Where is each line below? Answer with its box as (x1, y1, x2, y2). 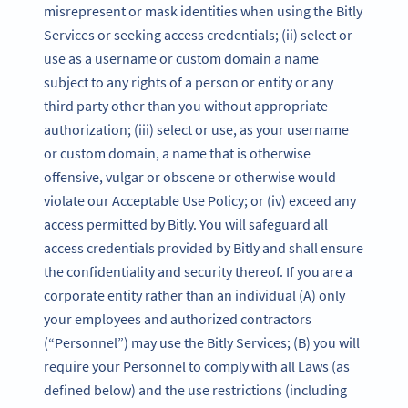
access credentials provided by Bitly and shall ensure (44, 238, 363, 257)
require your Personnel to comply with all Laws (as (44, 356, 350, 375)
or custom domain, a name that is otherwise (44, 143, 311, 162)
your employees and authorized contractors (44, 309, 311, 328)
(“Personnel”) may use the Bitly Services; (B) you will (44, 332, 360, 352)
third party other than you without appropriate (44, 96, 328, 115)
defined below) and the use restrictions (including (44, 380, 347, 399)
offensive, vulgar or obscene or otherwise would (44, 167, 336, 186)
